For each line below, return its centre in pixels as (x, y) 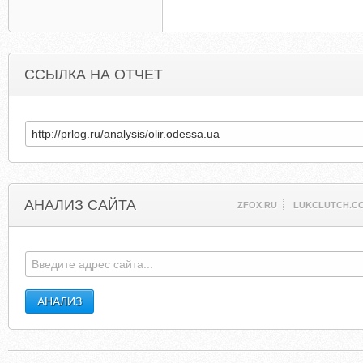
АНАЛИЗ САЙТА (80, 205)
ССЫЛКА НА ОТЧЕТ (94, 75)
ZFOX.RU (258, 205)
